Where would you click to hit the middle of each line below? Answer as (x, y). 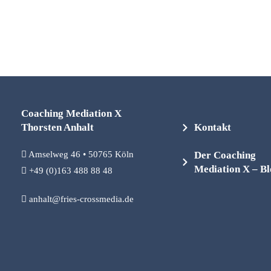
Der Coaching (225, 155)
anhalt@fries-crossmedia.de (81, 199)
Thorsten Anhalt (57, 128)
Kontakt (213, 128)
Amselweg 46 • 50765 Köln (80, 155)
